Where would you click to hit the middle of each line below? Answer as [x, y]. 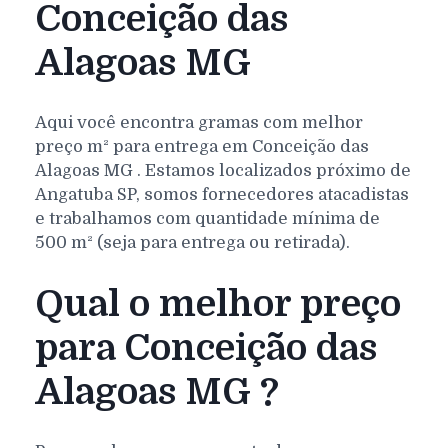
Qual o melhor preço [218, 303]
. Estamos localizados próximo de [272, 171]
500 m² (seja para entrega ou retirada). [192, 243]
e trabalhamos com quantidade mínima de [207, 219]
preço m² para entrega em [141, 147]
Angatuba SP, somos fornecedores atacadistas [222, 195]
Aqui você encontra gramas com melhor [199, 123]
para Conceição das [206, 347]
